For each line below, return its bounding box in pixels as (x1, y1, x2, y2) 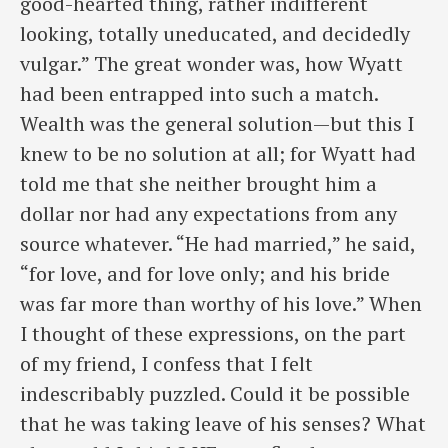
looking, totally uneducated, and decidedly (20, 19, 410, 47)
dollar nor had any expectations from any (20, 199, 397, 227)
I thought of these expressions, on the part (20, 319, 406, 347)
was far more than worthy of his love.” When (20, 289, 422, 317)
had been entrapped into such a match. (20, 79, 378, 107)
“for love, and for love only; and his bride (20, 259, 390, 287)
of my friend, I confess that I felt (20, 349, 313, 377)
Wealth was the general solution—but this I (20, 109, 414, 137)
